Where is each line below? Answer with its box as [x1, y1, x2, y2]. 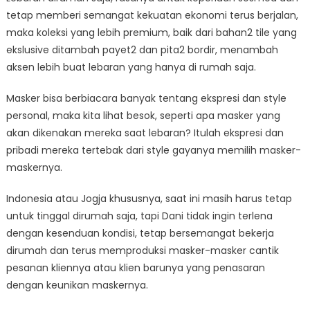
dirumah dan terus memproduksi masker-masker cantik [6, 243, 279, 257]
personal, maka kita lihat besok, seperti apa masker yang [6, 108, 280, 122]
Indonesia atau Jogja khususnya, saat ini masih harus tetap [6, 191, 292, 206]
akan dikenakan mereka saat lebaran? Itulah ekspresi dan [6, 125, 284, 140]
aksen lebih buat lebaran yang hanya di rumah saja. [6, 60, 256, 74]
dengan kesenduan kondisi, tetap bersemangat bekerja [6, 226, 274, 240]
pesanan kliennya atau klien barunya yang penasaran [6, 260, 265, 275]
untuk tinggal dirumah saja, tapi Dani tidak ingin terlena [6, 208, 273, 223]
